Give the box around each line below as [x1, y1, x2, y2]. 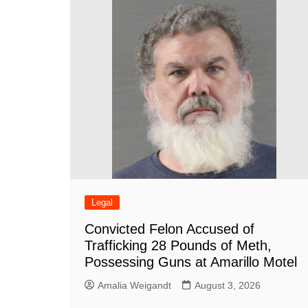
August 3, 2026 [195, 280, 261, 291]
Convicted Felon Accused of [85, 221, 254, 236]
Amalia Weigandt [98, 280, 171, 291]
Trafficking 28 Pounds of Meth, [85, 238, 272, 253]
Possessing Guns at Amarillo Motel [85, 254, 297, 269]
